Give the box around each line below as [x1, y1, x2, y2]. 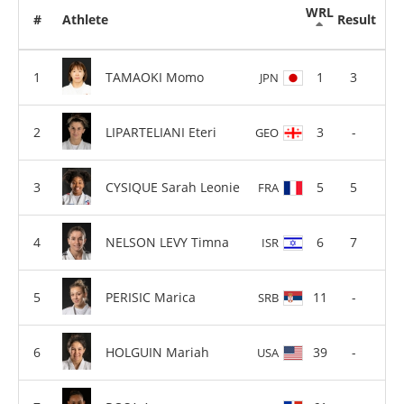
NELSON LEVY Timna [106, 233, 229, 251]
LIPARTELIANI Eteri [106, 123, 216, 141]
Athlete [62, 11, 108, 28]
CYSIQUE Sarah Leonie [106, 178, 240, 196]
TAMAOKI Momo [106, 68, 204, 86]
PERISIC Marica [106, 288, 196, 306]
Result [336, 11, 376, 28]
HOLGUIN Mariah [106, 343, 209, 361]
